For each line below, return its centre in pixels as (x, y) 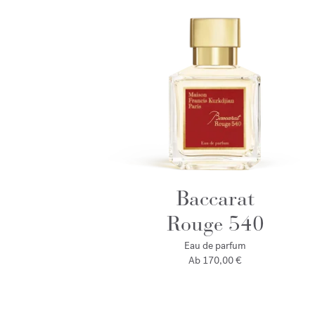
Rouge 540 (215, 224)
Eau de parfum (215, 246)
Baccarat (215, 198)
